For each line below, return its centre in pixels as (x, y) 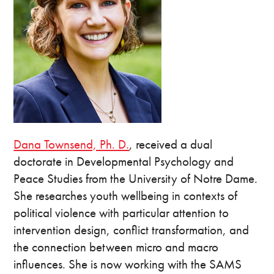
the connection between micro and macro (116, 247)
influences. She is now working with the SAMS (128, 264)
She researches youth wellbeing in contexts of (126, 196)
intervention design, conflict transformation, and (131, 230)
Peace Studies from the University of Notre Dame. (136, 179)
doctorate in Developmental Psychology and (124, 161)
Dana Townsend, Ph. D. (72, 144)
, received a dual (171, 144)
